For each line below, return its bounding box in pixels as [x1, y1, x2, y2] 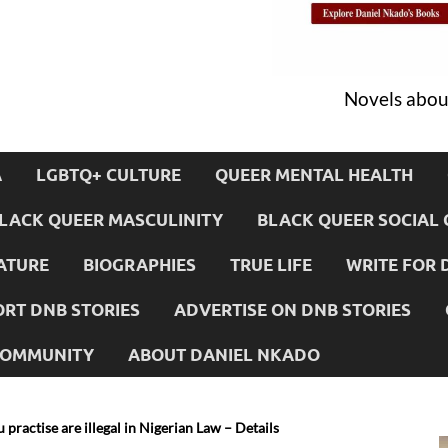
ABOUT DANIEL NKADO [128, 343, 320, 365]
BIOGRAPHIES [83, 253, 196, 275]
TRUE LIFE [230, 253, 312, 275]
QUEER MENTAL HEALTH [215, 163, 413, 185]
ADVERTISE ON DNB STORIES [174, 298, 411, 320]
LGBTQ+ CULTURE [36, 163, 181, 185]
